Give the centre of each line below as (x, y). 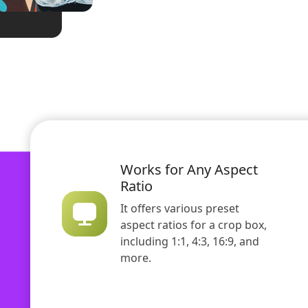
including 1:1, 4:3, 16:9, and (190, 242)
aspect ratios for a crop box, (194, 225)
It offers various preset (180, 209)
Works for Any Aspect (189, 170)
